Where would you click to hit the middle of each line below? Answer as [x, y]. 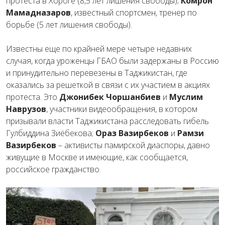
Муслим [186, 97]
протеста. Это [33, 97]
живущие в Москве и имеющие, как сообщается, [97, 157]
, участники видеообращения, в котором [122, 109]
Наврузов [26, 109]
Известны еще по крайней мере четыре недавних [99, 48]
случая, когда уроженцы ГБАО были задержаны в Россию [113, 61]
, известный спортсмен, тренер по [134, 12]
